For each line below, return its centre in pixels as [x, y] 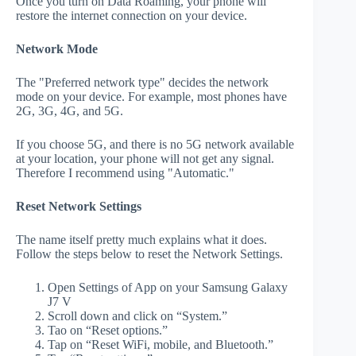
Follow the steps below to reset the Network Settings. [149, 253]
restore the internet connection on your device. [132, 15]
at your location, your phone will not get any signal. [145, 158]
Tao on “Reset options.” [108, 330]
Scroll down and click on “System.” [137, 315]
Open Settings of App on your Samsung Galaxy [168, 287]
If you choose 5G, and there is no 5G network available [155, 144]
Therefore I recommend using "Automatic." [125, 172]
